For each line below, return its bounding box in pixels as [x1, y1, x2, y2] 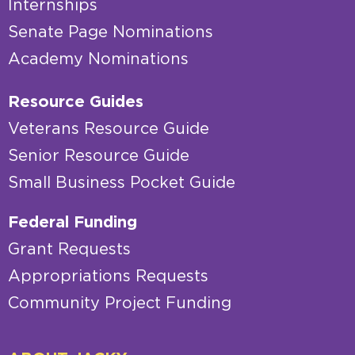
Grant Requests [8, 241, 131, 258]
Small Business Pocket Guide [8, 174, 235, 191]
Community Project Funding [8, 295, 231, 311]
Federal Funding [8, 214, 137, 231]
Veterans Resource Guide [8, 120, 209, 137]
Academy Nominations [8, 51, 189, 67]
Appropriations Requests [8, 268, 208, 284]
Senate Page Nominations [8, 24, 213, 40]
